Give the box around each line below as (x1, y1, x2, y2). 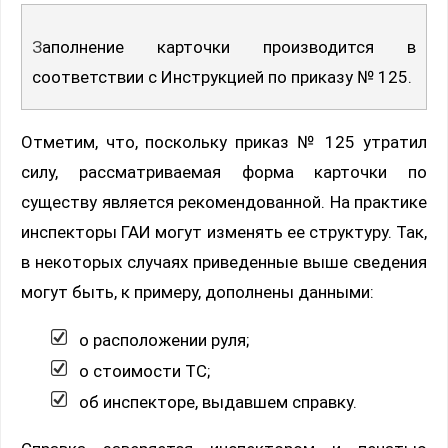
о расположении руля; (79, 329, 249, 350)
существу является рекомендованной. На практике (21, 191, 427, 212)
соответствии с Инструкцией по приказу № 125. (32, 66, 412, 87)
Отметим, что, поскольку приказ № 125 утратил (21, 131, 427, 152)
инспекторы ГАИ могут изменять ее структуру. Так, (21, 221, 427, 242)
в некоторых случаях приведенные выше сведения (21, 251, 427, 272)
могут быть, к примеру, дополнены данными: (21, 281, 374, 302)
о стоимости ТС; (79, 360, 210, 381)
